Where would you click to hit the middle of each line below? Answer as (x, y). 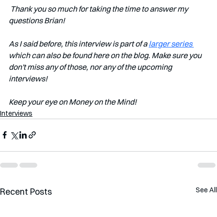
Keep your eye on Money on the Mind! (73, 101)
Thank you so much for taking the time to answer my (100, 8)
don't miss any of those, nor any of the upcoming (91, 67)
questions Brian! (37, 20)
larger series (171, 43)
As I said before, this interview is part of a (79, 43)
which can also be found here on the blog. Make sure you (106, 55)
